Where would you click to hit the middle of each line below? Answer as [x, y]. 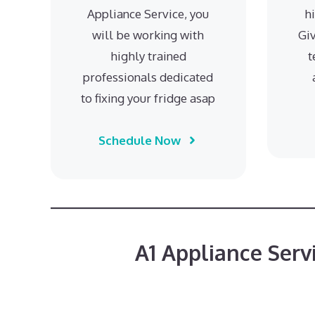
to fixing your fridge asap [148, 98]
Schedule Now [139, 140]
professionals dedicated [148, 77]
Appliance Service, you [148, 13]
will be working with [148, 34]
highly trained [148, 56]
